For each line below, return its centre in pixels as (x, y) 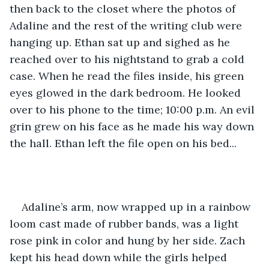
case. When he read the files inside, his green (128, 76)
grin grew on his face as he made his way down (133, 126)
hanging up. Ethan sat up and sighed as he (121, 42)
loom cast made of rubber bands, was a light (125, 223)
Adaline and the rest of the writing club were (127, 25)
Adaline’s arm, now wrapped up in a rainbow (138, 207)
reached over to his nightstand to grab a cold (128, 59)
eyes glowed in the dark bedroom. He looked (127, 92)
